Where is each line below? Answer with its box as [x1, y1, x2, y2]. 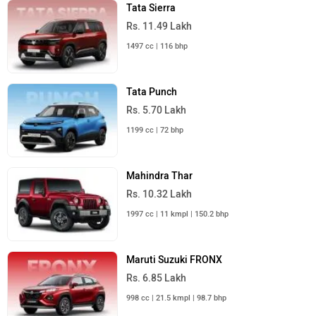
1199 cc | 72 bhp [126, 126, 184, 135]
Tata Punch [126, 86, 178, 99]
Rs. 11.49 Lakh [126, 20, 193, 32]
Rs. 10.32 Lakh [126, 188, 193, 201]
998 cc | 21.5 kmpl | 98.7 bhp [126, 293, 227, 303]
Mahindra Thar [126, 170, 193, 183]
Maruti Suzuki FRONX [126, 254, 223, 267]
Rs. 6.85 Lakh [126, 272, 187, 285]
